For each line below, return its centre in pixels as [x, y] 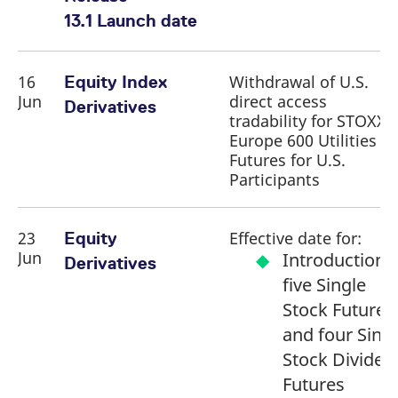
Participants [275, 179]
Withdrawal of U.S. [299, 82]
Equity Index [115, 82]
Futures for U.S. [287, 160]
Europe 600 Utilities [303, 140]
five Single [324, 285]
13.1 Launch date [131, 20]
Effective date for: [295, 238]
